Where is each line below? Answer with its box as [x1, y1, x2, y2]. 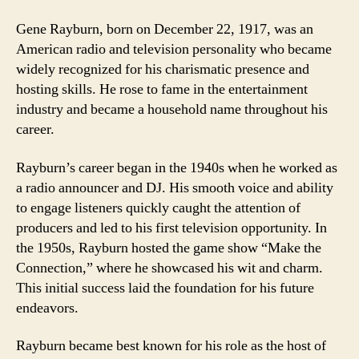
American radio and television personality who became [16, 40, 332, 58]
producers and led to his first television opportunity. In [16, 218, 327, 237]
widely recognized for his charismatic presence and [16, 60, 309, 79]
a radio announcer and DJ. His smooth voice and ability [16, 178, 333, 197]
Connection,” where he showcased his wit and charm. [16, 258, 323, 277]
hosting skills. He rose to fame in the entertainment [16, 80, 308, 99]
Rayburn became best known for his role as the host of [16, 337, 326, 355]
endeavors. [16, 298, 79, 317]
